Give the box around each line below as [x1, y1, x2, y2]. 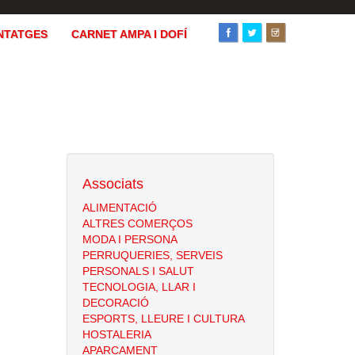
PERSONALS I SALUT [82, 265, 194, 277]
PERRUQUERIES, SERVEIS [82, 249, 223, 261]
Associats [82, 176, 143, 192]
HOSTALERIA [82, 328, 151, 341]
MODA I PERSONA [82, 233, 177, 246]
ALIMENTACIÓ [82, 201, 157, 214]
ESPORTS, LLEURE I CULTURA [82, 312, 245, 325]
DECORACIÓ [82, 296, 149, 309]
